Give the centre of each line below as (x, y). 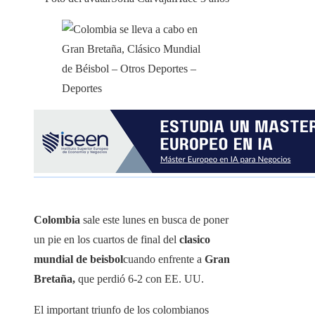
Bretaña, (54, 279)
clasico (195, 240)
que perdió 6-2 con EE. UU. (140, 279)
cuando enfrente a (164, 259)
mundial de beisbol (78, 259)
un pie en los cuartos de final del (107, 240)
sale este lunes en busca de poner (156, 220)
